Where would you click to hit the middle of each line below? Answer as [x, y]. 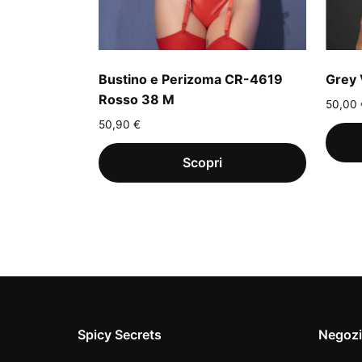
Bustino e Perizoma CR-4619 [191, 79]
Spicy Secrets [120, 335]
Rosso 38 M [137, 99]
